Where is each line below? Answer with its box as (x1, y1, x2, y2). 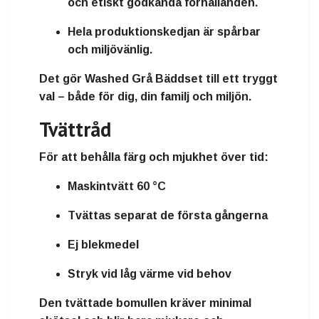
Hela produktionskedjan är (68, 26, 217, 38)
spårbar (217, 26, 261, 38)
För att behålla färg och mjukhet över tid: (39, 151, 268, 164)
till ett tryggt (203, 73, 278, 85)
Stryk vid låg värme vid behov (68, 268, 231, 281)
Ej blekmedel (68, 239, 139, 251)
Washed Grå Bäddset (85, 73, 203, 85)
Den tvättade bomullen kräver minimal (39, 297, 251, 310)
